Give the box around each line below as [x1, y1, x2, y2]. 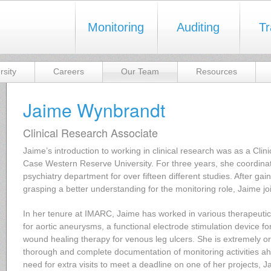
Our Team [121, 67, 159, 76]
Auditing [176, 21, 220, 34]
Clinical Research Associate [23, 125, 158, 140]
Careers [53, 67, 84, 76]
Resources [196, 67, 237, 76]
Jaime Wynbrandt [23, 97, 166, 123]
